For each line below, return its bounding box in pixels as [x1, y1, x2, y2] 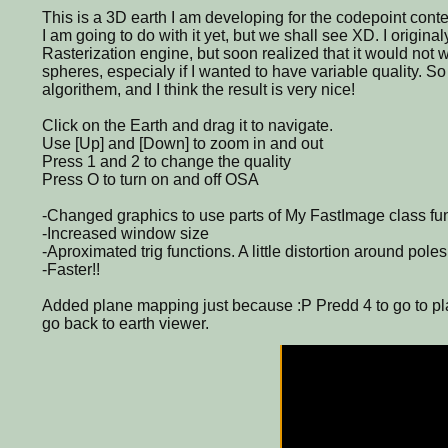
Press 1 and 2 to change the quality [42, 152, 291, 170]
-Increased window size [42, 224, 209, 242]
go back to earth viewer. [42, 314, 209, 332]
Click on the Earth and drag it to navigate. [42, 116, 333, 134]
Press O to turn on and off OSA [42, 170, 259, 188]
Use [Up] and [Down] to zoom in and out [42, 134, 323, 152]
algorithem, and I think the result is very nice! [42, 80, 355, 98]
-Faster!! [42, 260, 100, 278]
